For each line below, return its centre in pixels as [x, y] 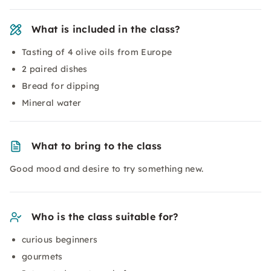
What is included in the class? [106, 29]
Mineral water [52, 103]
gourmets [42, 256]
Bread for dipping [61, 86]
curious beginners [60, 240]
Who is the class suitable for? [105, 217]
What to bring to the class [97, 146]
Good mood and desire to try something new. [107, 169]
